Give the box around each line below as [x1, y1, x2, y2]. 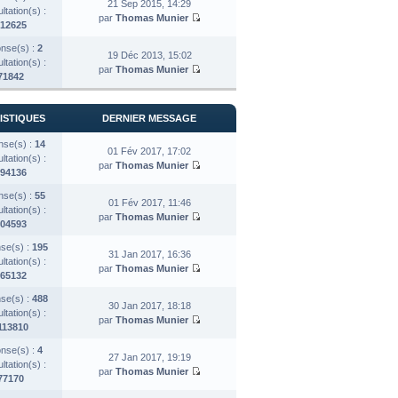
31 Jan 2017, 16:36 [107, 248, 191, 259]
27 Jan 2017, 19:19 [107, 351, 191, 362]
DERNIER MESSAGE [102, 112, 196, 123]
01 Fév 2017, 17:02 [107, 145, 191, 156]
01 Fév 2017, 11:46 [107, 196, 191, 208]
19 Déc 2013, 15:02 [107, 49, 192, 60]
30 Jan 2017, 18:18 [107, 299, 191, 311]
